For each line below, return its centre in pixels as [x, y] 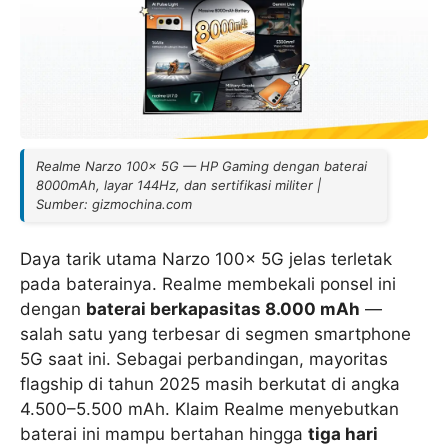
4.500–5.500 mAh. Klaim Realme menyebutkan [209, 408]
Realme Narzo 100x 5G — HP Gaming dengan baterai [201, 165]
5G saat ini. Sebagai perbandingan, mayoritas [204, 358]
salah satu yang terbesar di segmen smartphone [215, 333]
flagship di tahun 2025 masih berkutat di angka [210, 383]
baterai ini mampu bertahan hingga [164, 433]
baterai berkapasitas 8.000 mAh [223, 308]
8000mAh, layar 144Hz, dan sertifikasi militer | [178, 184]
